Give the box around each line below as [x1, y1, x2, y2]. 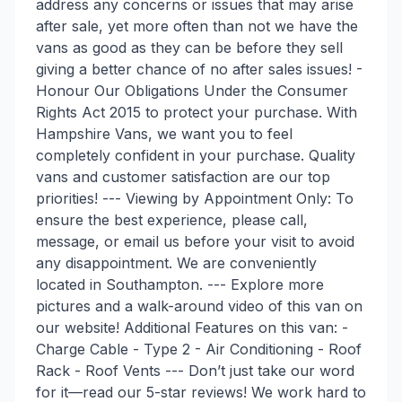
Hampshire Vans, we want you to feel [36, 124, 293, 143]
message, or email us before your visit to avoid [36, 232, 354, 250]
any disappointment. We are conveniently [36, 253, 317, 272]
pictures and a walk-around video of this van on [36, 296, 363, 315]
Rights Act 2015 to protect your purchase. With [36, 102, 357, 121]
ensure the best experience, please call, [36, 210, 308, 229]
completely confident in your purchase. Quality [36, 145, 355, 164]
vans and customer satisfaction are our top [36, 167, 330, 186]
